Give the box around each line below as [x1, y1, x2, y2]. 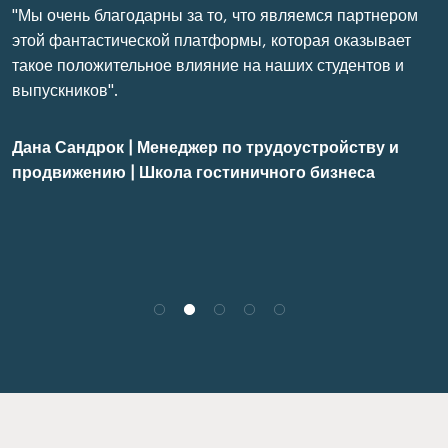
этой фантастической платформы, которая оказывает [12, 33, 411, 49]
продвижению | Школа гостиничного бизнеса [12, 165, 375, 181]
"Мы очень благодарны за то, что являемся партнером [12, 8, 418, 24]
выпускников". [12, 83, 118, 99]
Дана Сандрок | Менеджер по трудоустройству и [12, 140, 399, 156]
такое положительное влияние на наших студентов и [12, 58, 404, 74]
